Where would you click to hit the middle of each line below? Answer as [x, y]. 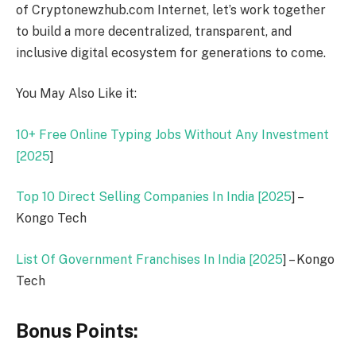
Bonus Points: [77, 331]
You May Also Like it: [76, 94]
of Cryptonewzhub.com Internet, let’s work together [171, 10]
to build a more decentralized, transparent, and [154, 31]
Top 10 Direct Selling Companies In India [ [139, 197]
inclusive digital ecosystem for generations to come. [171, 52]
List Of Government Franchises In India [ [134, 259]
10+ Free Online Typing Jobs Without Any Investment [172, 134]
